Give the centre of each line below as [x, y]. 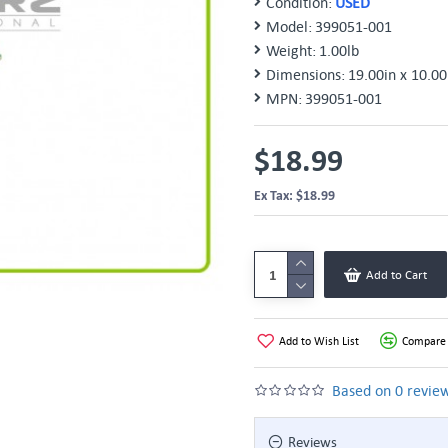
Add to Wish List [319, 340]
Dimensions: [305, 74]
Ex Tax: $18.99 [294, 194]
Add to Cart [396, 274]
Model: [289, 26]
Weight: [291, 50]
